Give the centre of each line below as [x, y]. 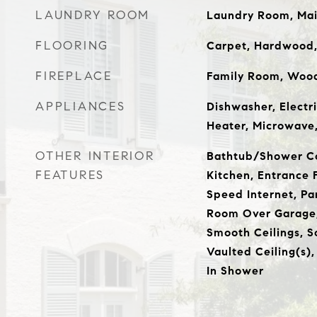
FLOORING [72, 46]
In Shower [235, 271]
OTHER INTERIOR [95, 156]
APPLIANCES [81, 106]
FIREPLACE [74, 76]
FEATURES [70, 175]
